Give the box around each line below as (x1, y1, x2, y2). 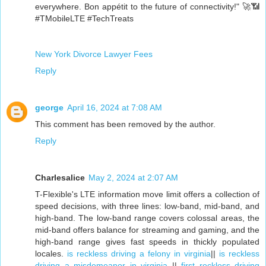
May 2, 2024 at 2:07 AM (88, 173, 178, 183)
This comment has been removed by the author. (35, 119, 216, 129)
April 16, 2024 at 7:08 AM (67, 103, 162, 113)
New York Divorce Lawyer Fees (35, 49, 153, 59)
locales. (35, 249, 67, 259)
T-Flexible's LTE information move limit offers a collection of (35, 189, 259, 199)
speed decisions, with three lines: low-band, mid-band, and (35, 201, 259, 211)
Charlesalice (35, 173, 85, 183)
